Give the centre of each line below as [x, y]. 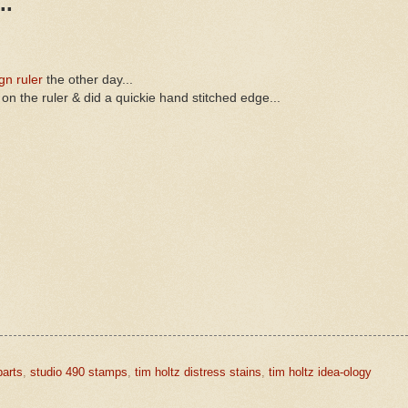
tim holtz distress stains [198, 372]
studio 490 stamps [79, 372]
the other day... [88, 79]
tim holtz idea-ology [320, 372]
